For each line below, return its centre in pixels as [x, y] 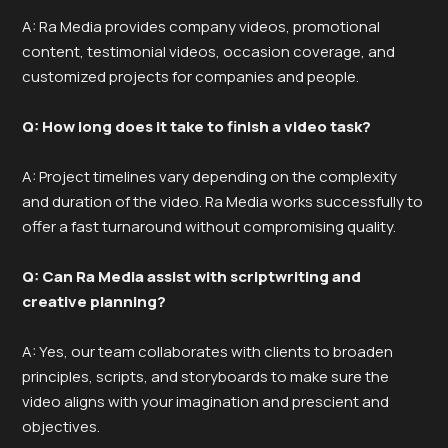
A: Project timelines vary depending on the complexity [209, 176]
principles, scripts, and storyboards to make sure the [205, 376]
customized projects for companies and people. [190, 76]
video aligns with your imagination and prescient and [205, 401]
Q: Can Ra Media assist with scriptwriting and [191, 276]
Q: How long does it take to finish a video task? [196, 126]
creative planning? [94, 301]
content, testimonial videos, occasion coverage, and [208, 51]
